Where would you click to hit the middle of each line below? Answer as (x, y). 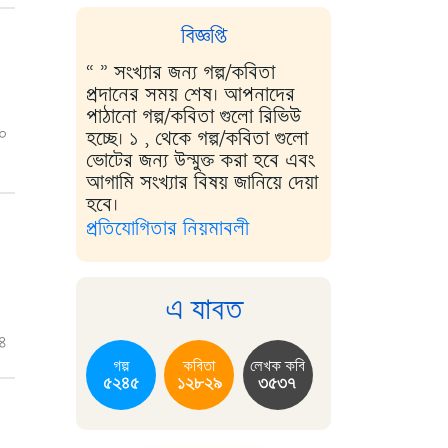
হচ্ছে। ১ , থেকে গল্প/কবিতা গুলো (197, 138)
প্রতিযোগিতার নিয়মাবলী (167, 228)
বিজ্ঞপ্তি (203, 36)
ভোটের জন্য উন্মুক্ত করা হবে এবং (200, 160)
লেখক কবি (278, 366)
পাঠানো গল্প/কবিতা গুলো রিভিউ (193, 116)
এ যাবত (203, 310)
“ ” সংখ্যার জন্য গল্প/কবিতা (180, 72)
